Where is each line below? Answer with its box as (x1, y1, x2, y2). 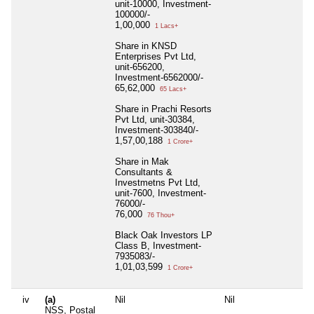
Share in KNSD (115, 41, 177, 52)
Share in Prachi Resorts (115, 104, 212, 115)
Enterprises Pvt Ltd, (115, 51, 196, 62)
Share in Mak (115, 156, 169, 168)
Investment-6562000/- (115, 72, 203, 83)
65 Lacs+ (158, 86, 186, 93)
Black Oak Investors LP (115, 230, 212, 241)
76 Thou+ (145, 212, 175, 219)
